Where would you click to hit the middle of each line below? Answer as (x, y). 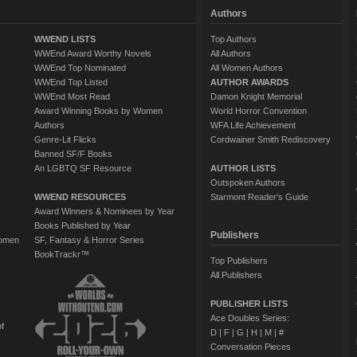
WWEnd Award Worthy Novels (92, 53)
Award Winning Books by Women (98, 111)
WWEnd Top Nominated (80, 68)
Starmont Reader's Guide (259, 197)
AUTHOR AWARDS (249, 82)
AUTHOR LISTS (243, 168)
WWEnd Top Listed (71, 82)
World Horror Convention (258, 111)
